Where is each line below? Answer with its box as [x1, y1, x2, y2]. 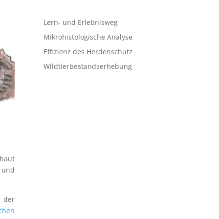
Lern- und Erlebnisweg [44, 18, 118, 27]
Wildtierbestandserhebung [44, 62, 132, 71]
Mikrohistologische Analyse [44, 32, 133, 42]
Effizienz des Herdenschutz [44, 47, 133, 57]
